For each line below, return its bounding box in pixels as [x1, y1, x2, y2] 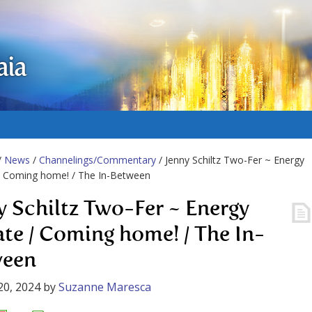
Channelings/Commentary [39, 153, 156, 166]
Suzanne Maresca [58, 279, 151, 295]
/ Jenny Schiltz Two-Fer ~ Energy [156, 153, 304, 166]
